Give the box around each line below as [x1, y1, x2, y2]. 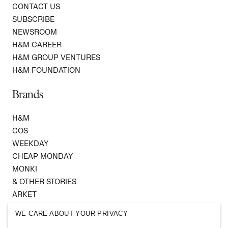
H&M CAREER [12, 40, 62, 49]
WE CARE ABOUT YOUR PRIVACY [15, 209, 128, 217]
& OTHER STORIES [12, 177, 76, 186]
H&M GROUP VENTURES [12, 53, 100, 62]
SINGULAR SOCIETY [12, 203, 84, 212]
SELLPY [12, 215, 40, 224]
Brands [12, 86, 43, 102]
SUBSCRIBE [12, 15, 54, 24]
